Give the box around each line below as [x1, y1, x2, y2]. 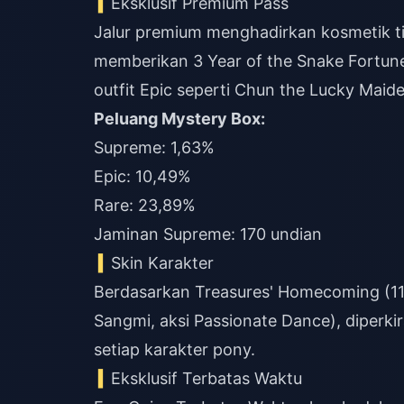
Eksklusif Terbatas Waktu [111, 369, 303, 388]
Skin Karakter [111, 253, 215, 272]
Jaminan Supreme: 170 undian [94, 225, 322, 243]
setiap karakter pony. [94, 340, 255, 359]
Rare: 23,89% [94, 196, 196, 215]
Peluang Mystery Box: [94, 109, 265, 128]
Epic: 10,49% [94, 167, 191, 186]
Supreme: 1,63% [94, 138, 215, 157]
